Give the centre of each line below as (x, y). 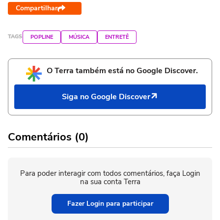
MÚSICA (79, 37)
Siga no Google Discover (106, 96)
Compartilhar (37, 8)
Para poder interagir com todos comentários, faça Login (110, 173)
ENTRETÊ (117, 37)
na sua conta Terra (110, 181)
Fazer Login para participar (110, 203)
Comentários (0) (48, 137)
